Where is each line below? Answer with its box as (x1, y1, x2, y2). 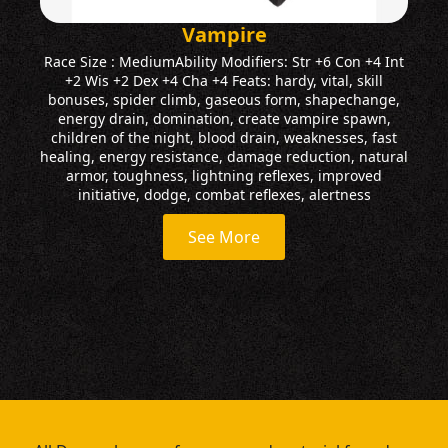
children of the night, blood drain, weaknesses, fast (51, 127, 397, 147)
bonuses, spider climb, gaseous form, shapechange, (48, 89, 400, 109)
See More (188, 225, 260, 248)
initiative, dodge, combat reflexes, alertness (77, 184, 371, 204)
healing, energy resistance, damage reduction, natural (40, 146, 408, 166)
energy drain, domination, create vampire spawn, (57, 108, 391, 128)
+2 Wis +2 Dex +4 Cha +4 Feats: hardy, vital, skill (65, 70, 383, 90)
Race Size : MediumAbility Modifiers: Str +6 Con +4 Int (44, 51, 404, 71)
